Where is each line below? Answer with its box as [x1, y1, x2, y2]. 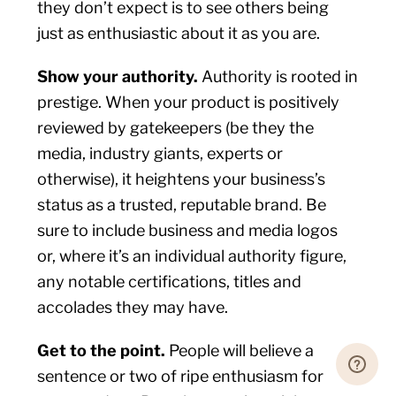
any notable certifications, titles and [37, 272, 302, 291]
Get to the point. [37, 341, 170, 360]
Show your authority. [37, 67, 202, 86]
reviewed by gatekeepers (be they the [37, 118, 315, 137]
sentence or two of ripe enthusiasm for [37, 367, 324, 385]
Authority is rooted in [202, 67, 359, 86]
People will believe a [169, 341, 315, 360]
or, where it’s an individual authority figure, [37, 247, 347, 265]
